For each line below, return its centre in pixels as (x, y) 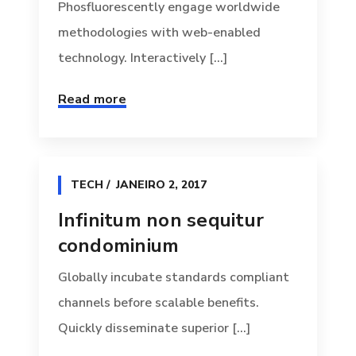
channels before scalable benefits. (158, 303)
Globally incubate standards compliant (173, 278)
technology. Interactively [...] (142, 58)
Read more (92, 100)
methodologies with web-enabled (159, 33)
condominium (118, 246)
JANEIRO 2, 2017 (161, 185)
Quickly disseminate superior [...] (154, 329)
